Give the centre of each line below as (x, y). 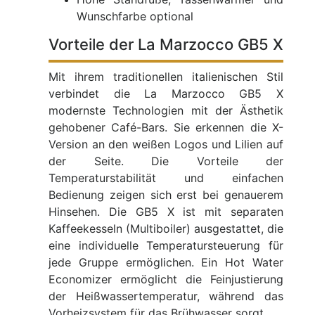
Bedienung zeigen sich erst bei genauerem (166, 195)
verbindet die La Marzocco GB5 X (166, 94)
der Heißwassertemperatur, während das (166, 296)
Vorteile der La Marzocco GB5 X (166, 45)
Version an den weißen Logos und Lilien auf (166, 144)
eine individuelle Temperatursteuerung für (166, 246)
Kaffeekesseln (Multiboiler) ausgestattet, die (166, 229)
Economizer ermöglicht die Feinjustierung (166, 279)
